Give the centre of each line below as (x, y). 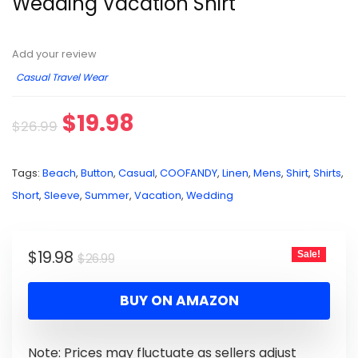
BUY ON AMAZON (179, 300)
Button (97, 173)
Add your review (54, 54)
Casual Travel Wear (62, 77)
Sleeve (62, 195)
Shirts (327, 173)
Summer (107, 195)
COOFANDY (189, 173)
